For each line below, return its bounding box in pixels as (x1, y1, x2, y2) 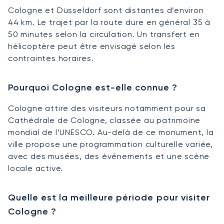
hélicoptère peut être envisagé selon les (8, 41, 175, 51)
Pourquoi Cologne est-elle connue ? (8, 81, 178, 93)
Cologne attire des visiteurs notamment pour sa (8, 103, 206, 113)
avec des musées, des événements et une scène (8, 151, 210, 161)
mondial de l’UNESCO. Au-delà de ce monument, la (8, 127, 214, 137)
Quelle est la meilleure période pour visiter (8, 191, 210, 203)
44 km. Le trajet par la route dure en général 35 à (8, 17, 210, 27)
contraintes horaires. (8, 53, 94, 63)
